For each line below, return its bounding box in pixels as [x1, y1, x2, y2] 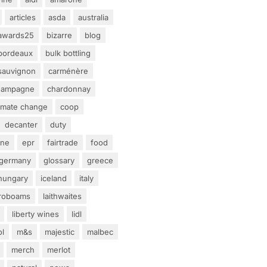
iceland [41, 173, 67, 183]
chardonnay [47, 83, 91, 94]
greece [87, 155, 113, 165]
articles [10, 12, 36, 22]
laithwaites [43, 191, 82, 201]
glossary [44, 155, 74, 165]
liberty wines [12, 209, 59, 219]
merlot [47, 244, 70, 254]
